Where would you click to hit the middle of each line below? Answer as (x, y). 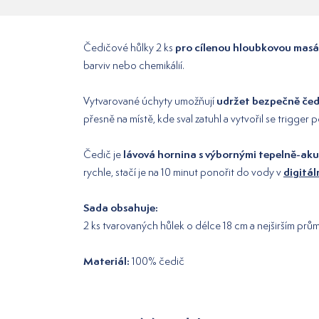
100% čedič (157, 261)
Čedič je (103, 155)
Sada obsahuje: (121, 208)
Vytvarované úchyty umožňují (150, 101)
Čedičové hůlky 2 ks (129, 48)
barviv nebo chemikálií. (134, 66)
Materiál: (106, 261)
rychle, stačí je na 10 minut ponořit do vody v (183, 172)
